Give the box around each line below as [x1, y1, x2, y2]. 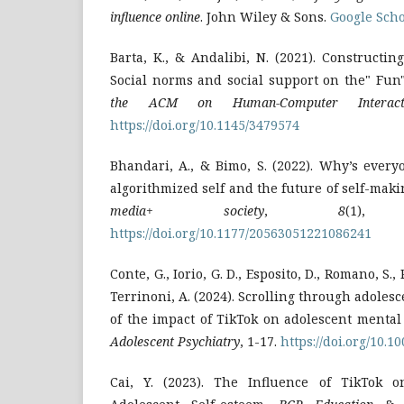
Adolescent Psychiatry [110, 332, 240, 350]
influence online [110, 7, 200, 25]
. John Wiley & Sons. [200, 7, 330, 25]
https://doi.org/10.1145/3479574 [110, 115, 299, 133]
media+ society [110, 201, 264, 219]
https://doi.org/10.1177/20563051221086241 [110, 224, 372, 242]
